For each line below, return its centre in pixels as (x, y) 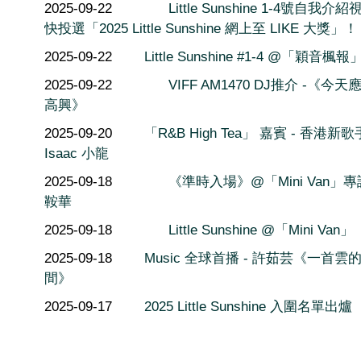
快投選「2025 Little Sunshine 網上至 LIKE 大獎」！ (201, 28)
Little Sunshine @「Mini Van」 (261, 230)
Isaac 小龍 (77, 153)
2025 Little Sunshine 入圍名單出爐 (248, 306)
